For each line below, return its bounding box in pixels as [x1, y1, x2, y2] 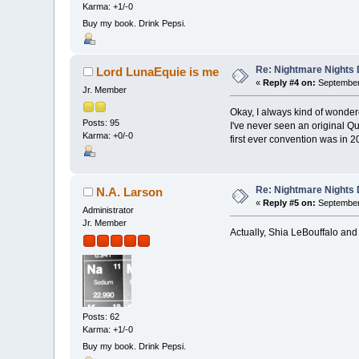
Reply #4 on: [263, 78, 317, 88]
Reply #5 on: [263, 198, 317, 208]
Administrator [83, 205, 135, 216]
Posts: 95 [83, 117, 120, 127]
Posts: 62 [83, 312, 120, 322]
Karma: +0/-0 [83, 130, 134, 140]
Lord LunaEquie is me [95, 65, 219, 79]
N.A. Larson [95, 185, 163, 200]
